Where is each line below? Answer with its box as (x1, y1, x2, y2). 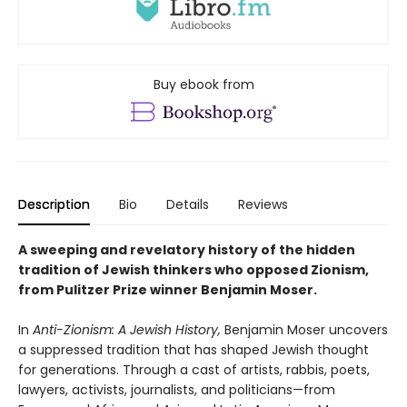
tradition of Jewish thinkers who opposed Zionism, (18, 261, 369, 280)
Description (18, 195, 90, 214)
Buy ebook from (153, 75, 254, 94)
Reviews (238, 195, 288, 214)
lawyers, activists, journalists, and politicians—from (18, 381, 335, 400)
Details (166, 195, 209, 214)
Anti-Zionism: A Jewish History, (33, 321, 221, 340)
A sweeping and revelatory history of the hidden (18, 241, 355, 260)
